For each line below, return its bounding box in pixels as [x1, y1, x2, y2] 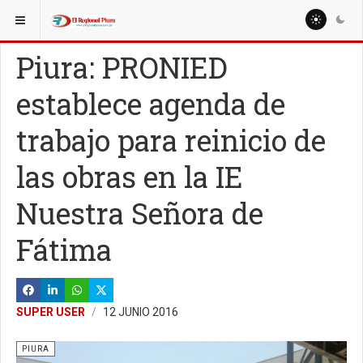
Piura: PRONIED [16, 48, 228, 87]
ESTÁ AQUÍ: [11, 10, 66, 21]
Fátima [16, 230, 112, 269]
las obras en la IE [16, 157, 243, 196]
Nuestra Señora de [16, 194, 263, 233]
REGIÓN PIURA [87, 10, 152, 21]
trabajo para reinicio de [16, 121, 326, 160]
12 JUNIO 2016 [103, 305, 178, 318]
